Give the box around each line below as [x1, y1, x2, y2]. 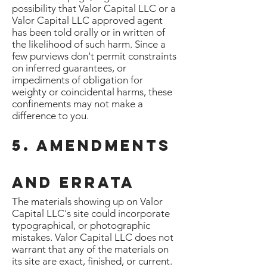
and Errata [12, 173, 135, 192]
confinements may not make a [12, 98, 143, 110]
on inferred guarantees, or [12, 62, 126, 74]
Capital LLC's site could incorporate [12, 207, 170, 219]
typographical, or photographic [12, 219, 150, 231]
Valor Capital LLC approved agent [12, 14, 163, 26]
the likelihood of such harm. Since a [12, 38, 166, 50]
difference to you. [12, 110, 89, 122]
